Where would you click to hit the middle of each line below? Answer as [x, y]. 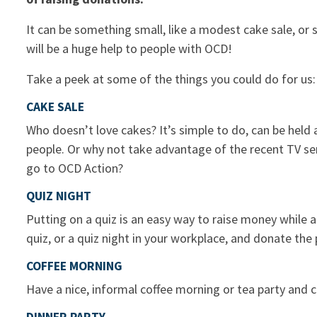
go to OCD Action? [75, 168]
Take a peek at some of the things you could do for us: [171, 79]
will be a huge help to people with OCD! [129, 49]
